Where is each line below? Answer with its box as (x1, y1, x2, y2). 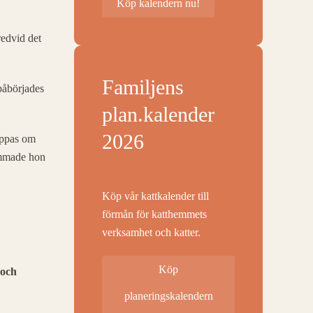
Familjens (102, 75, 184, 99)
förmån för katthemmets (102, 208, 207, 220)
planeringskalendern (124, 290, 213, 302)
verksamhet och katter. (102, 226, 201, 238)
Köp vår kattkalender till (102, 190, 209, 202)
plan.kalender (102, 103, 214, 126)
